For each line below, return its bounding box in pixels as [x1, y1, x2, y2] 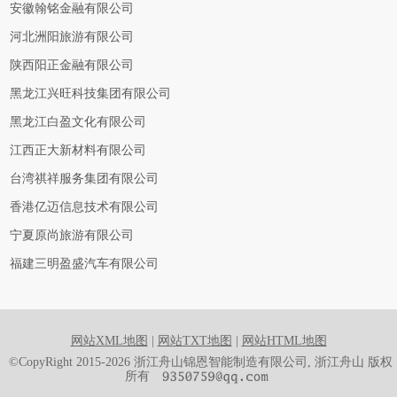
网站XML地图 [70, 334, 148, 347]
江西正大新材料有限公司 [10, 144, 147, 157]
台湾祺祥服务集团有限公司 [10, 172, 160, 185]
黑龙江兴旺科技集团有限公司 [10, 87, 172, 100]
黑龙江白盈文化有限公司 [10, 115, 147, 128]
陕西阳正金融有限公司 [10, 58, 135, 72]
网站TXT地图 [157, 334, 232, 347]
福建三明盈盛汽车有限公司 [10, 257, 160, 270]
